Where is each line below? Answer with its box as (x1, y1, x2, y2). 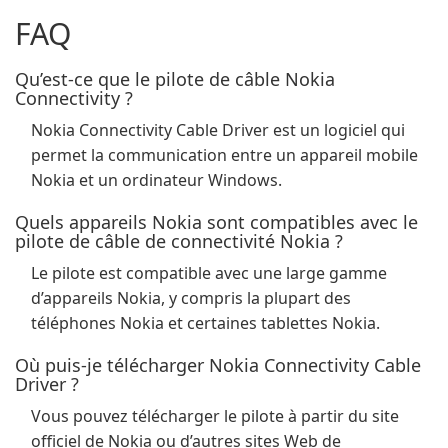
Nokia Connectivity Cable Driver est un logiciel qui (31, 119, 405, 141)
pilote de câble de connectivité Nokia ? (15, 229, 343, 253)
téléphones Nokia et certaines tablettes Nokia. (31, 312, 380, 334)
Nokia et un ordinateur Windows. (31, 169, 282, 191)
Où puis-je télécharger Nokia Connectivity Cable (15, 353, 421, 377)
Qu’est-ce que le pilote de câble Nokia (15, 67, 335, 91)
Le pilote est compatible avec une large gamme (31, 262, 387, 284)
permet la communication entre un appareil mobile (31, 144, 418, 166)
